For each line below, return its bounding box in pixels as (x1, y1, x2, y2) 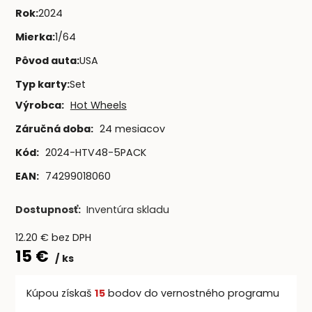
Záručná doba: (15, 121, 93, 136)
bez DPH (51, 231, 91, 245)
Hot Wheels (70, 98, 127, 113)
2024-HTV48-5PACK (45, 145, 146, 159)
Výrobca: (15, 98, 64, 113)
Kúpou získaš (26, 286, 95, 300)
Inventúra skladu (86, 202, 169, 217)
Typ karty (15, 77, 67, 91)
